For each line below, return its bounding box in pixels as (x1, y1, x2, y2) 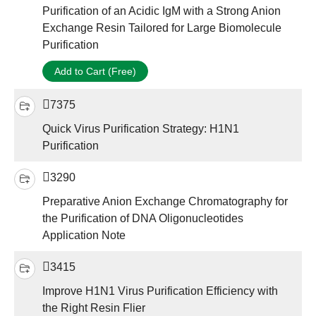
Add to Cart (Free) (54, 66, 136, 78)
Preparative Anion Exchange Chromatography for (42, 195, 288, 208)
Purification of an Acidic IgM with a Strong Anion (42, 5, 281, 18)
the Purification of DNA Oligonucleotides (42, 212, 243, 225)
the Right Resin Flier (42, 302, 145, 315)
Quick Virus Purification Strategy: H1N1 (42, 123, 239, 135)
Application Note (42, 229, 126, 242)
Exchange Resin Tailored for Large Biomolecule (42, 22, 281, 35)
